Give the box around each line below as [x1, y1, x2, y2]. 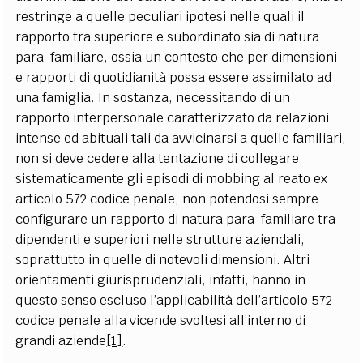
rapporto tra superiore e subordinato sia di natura [15, 28, 320, 45]
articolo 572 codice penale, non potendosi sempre [15, 190, 319, 207]
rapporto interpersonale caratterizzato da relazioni [15, 109, 330, 126]
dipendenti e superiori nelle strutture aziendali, [15, 230, 305, 248]
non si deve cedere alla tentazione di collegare [15, 149, 300, 167]
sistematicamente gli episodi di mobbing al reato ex [15, 169, 328, 187]
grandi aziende [15, 331, 107, 349]
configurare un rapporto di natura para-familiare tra [15, 210, 336, 228]
